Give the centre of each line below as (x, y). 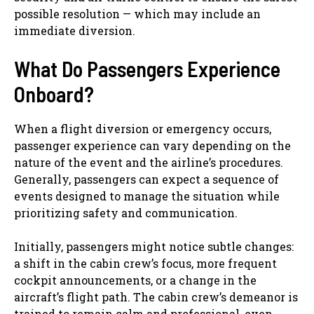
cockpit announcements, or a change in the (135, 280)
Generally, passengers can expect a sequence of (146, 179)
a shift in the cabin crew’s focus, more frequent (145, 263)
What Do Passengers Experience (147, 68)
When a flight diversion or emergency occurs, (143, 128)
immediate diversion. (75, 30)
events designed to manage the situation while (147, 196)
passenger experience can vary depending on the (152, 145)
